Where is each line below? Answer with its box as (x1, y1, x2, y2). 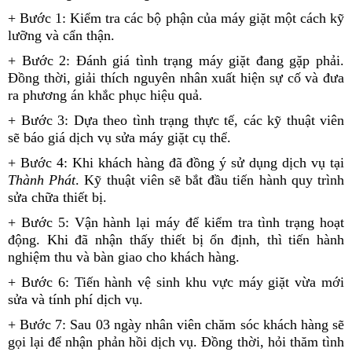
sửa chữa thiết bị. (8, 189, 107, 206)
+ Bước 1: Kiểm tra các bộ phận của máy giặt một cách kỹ (8, 10, 344, 27)
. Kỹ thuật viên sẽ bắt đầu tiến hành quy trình (75, 172, 345, 189)
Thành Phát (8, 172, 76, 189)
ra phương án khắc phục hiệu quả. (8, 87, 203, 104)
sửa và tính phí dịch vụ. (8, 291, 143, 308)
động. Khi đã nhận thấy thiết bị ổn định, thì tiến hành (8, 232, 344, 248)
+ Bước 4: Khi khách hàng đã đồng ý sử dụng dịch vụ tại (8, 155, 344, 171)
